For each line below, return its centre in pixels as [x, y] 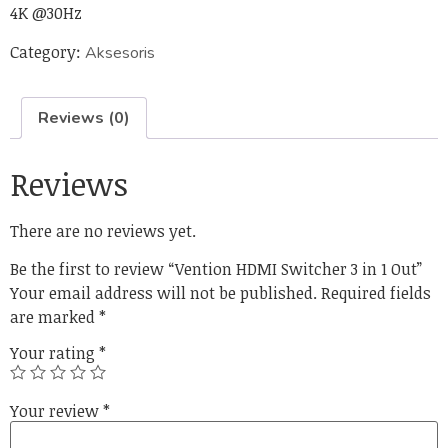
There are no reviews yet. [103, 230]
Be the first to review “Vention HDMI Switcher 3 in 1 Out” [216, 269]
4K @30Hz [46, 13]
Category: [47, 51]
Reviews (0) [84, 117]
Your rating [54, 352]
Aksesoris [120, 52]
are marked [54, 317]
